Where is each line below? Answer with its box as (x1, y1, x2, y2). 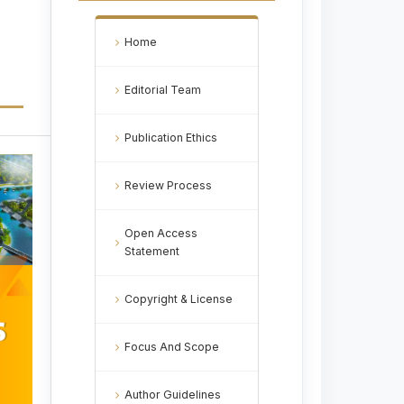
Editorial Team (124, 82, 201, 96)
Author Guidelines (124, 387, 221, 401)
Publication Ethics (124, 130, 217, 144)
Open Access (124, 225, 197, 240)
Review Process (124, 178, 212, 192)
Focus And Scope (124, 339, 219, 353)
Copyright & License (124, 291, 233, 306)
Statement (124, 243, 179, 258)
